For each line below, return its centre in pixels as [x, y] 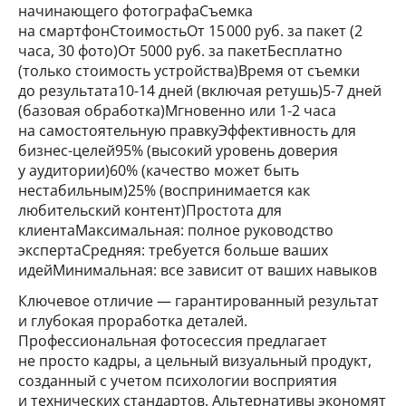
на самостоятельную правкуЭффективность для [187, 130]
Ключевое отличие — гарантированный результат [198, 300]
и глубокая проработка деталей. [133, 320]
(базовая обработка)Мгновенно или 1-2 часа [177, 110]
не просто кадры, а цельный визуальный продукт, [195, 360]
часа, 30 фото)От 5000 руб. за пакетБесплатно [180, 50]
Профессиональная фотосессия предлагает [173, 340]
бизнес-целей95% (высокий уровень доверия [178, 150]
